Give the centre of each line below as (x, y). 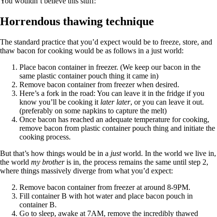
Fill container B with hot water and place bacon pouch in (106, 196)
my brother (48, 162)
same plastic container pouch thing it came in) (89, 76)
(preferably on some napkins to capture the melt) (93, 110)
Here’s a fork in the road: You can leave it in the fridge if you (112, 93)
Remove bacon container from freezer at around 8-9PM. (105, 187)
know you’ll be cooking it (60, 102)
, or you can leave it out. (167, 102)
